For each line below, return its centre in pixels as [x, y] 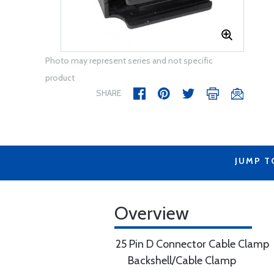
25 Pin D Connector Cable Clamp [192, 244]
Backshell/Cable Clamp [182, 261]
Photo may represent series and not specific [129, 61]
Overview [152, 213]
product [60, 78]
